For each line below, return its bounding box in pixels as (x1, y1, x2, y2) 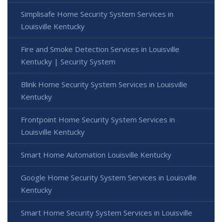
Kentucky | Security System (21, 56, 115, 66)
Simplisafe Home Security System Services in (21, 8, 173, 19)
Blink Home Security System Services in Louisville (21, 79, 187, 89)
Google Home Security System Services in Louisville (21, 172, 197, 182)
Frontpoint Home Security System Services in (21, 114, 175, 124)
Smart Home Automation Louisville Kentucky (21, 149, 171, 160)
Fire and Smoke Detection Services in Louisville (21, 44, 179, 54)
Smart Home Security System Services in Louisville (21, 207, 192, 218)
